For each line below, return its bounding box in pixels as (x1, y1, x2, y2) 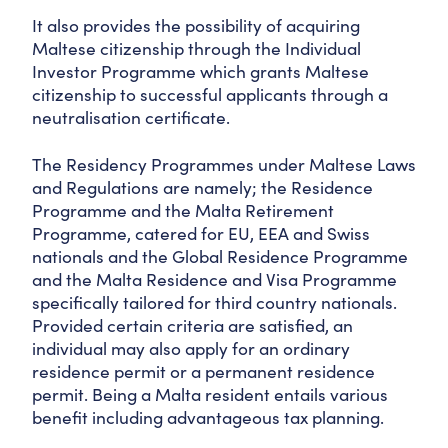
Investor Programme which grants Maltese (32, 59, 369, 83)
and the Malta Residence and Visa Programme (32, 267, 397, 291)
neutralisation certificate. (32, 105, 230, 129)
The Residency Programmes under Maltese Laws (32, 152, 416, 176)
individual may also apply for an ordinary (32, 336, 350, 360)
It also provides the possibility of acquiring (32, 13, 360, 37)
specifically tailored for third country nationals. (32, 290, 397, 314)
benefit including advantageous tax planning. (32, 405, 384, 429)
